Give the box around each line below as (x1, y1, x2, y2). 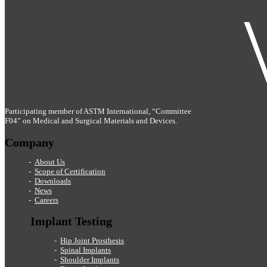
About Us (35, 157, 65, 166)
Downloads (35, 176, 71, 185)
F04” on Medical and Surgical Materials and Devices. (5, 116, 177, 125)
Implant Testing (30, 215, 113, 228)
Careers (35, 195, 58, 204)
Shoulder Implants (60, 255, 120, 265)
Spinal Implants (60, 246, 111, 255)
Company (5, 135, 54, 149)
